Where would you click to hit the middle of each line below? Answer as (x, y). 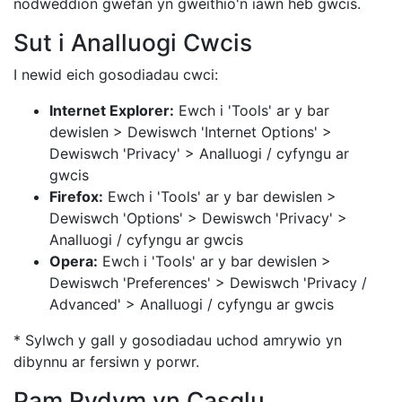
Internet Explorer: (112, 110)
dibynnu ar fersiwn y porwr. (106, 362)
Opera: (74, 261)
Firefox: (76, 197)
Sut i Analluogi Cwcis (133, 42)
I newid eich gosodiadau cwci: (116, 74)
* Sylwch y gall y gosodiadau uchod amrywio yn (178, 340)
